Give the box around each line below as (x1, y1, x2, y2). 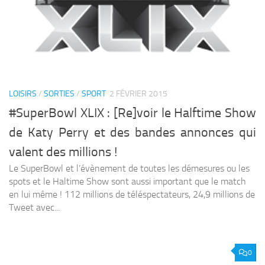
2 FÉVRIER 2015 (109, 88, 167, 99)
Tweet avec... (9, 202, 60, 214)
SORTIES (44, 88, 75, 99)
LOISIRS (9, 88, 37, 99)
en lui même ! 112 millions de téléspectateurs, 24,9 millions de (9, 189, 255, 201)
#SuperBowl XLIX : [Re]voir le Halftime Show (9, 105, 256, 121)
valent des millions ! (9, 144, 117, 160)
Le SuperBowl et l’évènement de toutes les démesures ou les (9, 163, 250, 174)
